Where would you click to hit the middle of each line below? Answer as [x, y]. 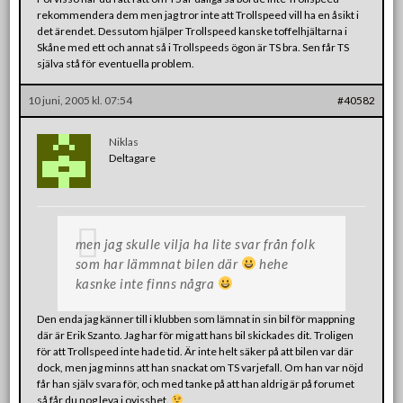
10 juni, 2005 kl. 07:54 [81, 100]
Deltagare [133, 157]
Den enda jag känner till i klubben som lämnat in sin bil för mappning [196, 318]
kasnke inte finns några [146, 283]
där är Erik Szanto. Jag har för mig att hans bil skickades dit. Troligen [196, 335]
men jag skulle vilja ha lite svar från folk [195, 243]
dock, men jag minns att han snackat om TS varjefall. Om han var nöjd [201, 367]
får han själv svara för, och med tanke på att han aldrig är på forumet [196, 383]
